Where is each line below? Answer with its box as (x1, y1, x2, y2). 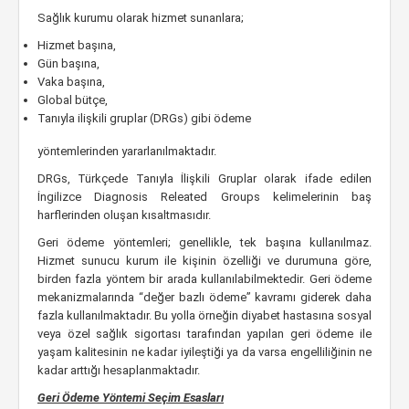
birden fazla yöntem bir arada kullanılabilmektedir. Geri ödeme (37, 272, 372, 286)
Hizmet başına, (37, 38, 116, 52)
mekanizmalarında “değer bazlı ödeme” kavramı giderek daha (37, 290, 372, 304)
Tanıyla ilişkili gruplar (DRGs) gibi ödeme (37, 111, 251, 125)
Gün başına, (37, 57, 100, 70)
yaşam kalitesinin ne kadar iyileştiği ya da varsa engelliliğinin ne (37, 345, 372, 359)
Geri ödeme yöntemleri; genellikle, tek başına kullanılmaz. (37, 236, 372, 249)
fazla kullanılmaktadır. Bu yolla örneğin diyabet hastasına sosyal (37, 309, 372, 322)
